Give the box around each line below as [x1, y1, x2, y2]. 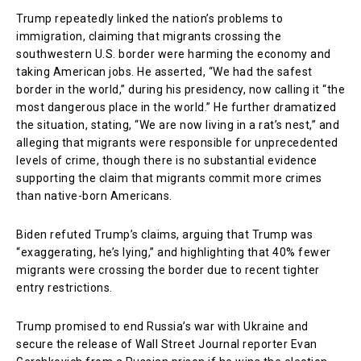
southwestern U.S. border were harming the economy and [16, 47, 331, 60]
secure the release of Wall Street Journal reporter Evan [16, 337, 317, 351]
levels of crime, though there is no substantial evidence [16, 153, 317, 167]
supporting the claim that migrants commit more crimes [16, 171, 322, 185]
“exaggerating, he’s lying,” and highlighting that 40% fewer [16, 245, 331, 259]
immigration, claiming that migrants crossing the [16, 29, 281, 43]
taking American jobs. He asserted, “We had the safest [16, 64, 313, 78]
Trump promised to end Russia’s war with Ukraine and [16, 319, 309, 333]
